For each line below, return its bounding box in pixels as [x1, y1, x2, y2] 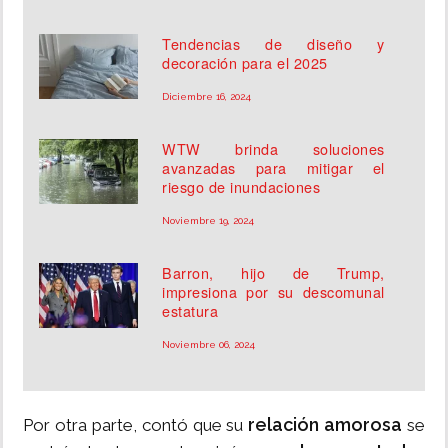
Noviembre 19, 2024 [162, 215, 255, 227]
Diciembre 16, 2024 [162, 91, 252, 103]
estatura [162, 300, 219, 322]
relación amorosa [248, 414, 407, 436]
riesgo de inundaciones [162, 176, 321, 198]
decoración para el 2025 [162, 52, 328, 74]
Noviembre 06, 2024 [162, 339, 256, 351]
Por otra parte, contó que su [23, 415, 249, 436]
